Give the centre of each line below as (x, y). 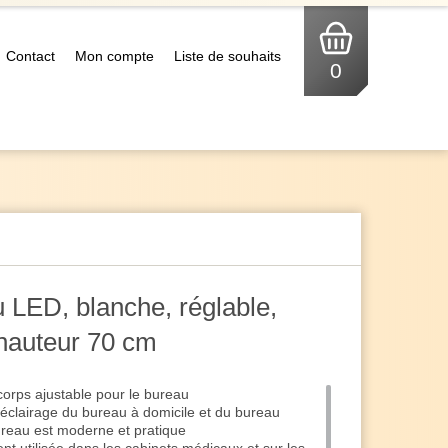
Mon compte (114, 56)
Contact (30, 56)
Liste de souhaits (227, 56)
